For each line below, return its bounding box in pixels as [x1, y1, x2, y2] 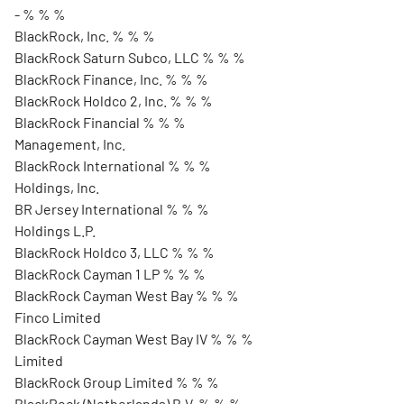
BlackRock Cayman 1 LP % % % [14, 265, 206, 282]
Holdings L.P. [14, 222, 96, 239]
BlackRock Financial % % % [14, 114, 186, 131]
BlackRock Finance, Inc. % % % [14, 70, 208, 87]
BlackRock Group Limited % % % [14, 373, 219, 390]
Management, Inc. [14, 135, 125, 152]
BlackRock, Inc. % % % [14, 27, 155, 44]
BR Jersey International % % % [14, 200, 209, 217]
